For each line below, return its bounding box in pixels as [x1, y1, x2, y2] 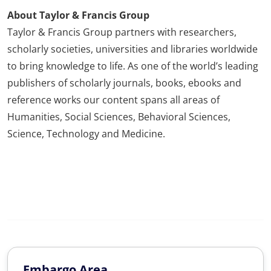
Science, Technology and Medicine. [7, 127, 165, 141]
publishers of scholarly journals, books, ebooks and [7, 76, 241, 90]
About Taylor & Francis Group [7, 8, 149, 22]
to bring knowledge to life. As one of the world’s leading [7, 59, 258, 73]
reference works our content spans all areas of [7, 93, 220, 107]
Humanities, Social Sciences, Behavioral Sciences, [7, 110, 230, 124]
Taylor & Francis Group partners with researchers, [7, 25, 237, 39]
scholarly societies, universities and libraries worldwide [7, 42, 258, 56]
